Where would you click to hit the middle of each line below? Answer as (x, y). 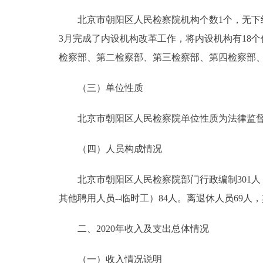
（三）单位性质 (101, 87)
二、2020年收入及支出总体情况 (134, 228)
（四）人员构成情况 (110, 149)
